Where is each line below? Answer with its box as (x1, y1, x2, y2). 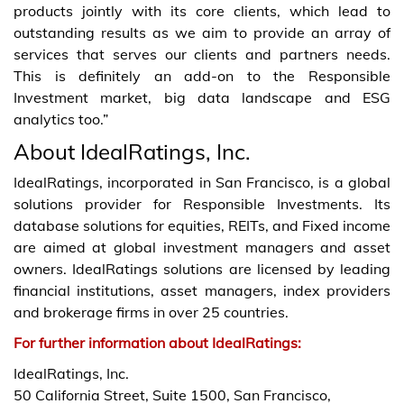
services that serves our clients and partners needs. (14, 45, 390, 64)
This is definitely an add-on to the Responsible (14, 67, 390, 86)
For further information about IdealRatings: (14, 334, 301, 353)
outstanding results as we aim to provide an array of (14, 23, 390, 42)
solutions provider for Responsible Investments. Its (14, 195, 390, 214)
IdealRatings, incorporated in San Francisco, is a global (14, 173, 390, 192)
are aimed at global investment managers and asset (14, 238, 390, 257)
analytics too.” (14, 110, 108, 129)
